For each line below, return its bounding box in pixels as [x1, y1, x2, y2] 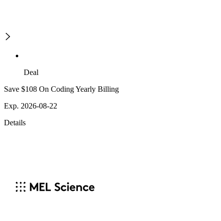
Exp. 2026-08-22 [4, 102, 57, 110]
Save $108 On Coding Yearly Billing [4, 85, 119, 94]
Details [4, 118, 26, 127]
